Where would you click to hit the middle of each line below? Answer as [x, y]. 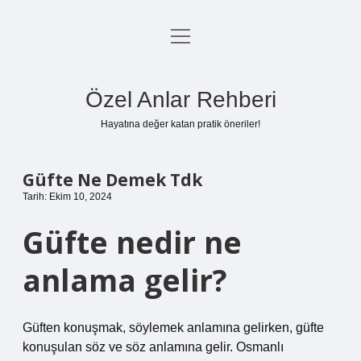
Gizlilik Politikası [180, 77]
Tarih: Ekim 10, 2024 [67, 197]
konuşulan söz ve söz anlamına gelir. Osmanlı [153, 347]
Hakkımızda [180, 154]
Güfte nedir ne [132, 242]
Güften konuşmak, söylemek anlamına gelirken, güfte [173, 328]
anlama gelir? [125, 280]
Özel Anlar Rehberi [180, 100]
